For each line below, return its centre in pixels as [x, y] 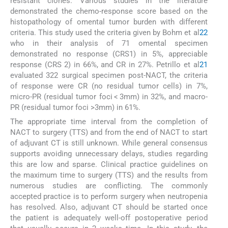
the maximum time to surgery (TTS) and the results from [109, 175]
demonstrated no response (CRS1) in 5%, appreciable [109, 54]
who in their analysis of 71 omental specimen [109, 43]
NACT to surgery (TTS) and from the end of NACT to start [109, 132]
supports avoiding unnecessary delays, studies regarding [109, 153]
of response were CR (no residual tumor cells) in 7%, [109, 86]
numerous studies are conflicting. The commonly [109, 186]
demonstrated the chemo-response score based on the [109, 11]
